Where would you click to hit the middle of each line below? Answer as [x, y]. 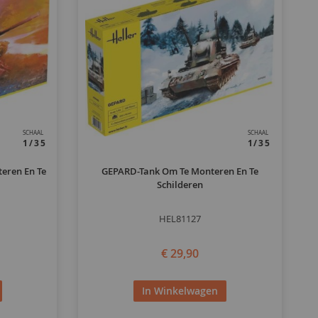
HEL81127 [180, 219]
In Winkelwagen [180, 290]
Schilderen [180, 185]
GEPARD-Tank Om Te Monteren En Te [180, 171]
